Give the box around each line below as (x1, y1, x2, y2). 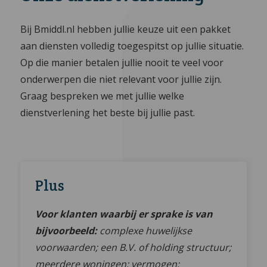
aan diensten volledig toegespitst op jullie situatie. (20, 39, 244, 53)
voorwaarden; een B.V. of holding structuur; (35, 241, 232, 254)
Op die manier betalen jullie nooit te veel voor (20, 56, 224, 70)
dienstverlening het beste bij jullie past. (20, 106, 195, 120)
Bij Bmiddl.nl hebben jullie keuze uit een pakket (20, 23, 231, 36)
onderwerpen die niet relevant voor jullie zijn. (20, 73, 222, 86)
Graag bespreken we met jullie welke (20, 89, 185, 103)
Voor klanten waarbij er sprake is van (35, 207, 213, 221)
